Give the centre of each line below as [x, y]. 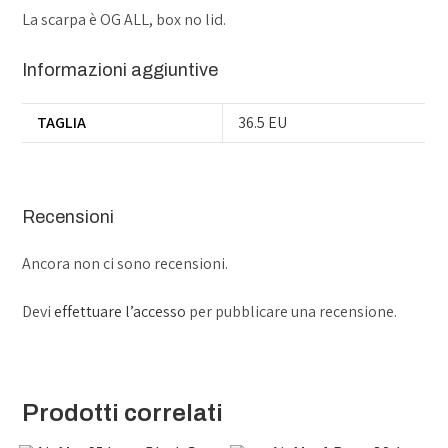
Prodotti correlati [123, 412]
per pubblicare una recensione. [292, 311]
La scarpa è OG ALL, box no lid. [124, 19]
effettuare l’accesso [120, 311]
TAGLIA [62, 122]
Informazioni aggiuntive [120, 70]
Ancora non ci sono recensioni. [125, 263]
